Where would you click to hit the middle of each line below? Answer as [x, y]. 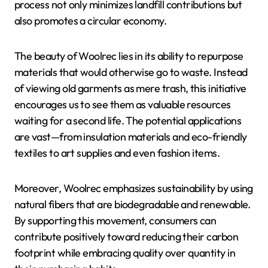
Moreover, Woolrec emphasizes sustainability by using [134, 188]
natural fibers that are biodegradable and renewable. [133, 204]
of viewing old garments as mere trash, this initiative [130, 88]
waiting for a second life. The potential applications [128, 120]
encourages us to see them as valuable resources [123, 104]
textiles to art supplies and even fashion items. [117, 153]
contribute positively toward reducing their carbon [126, 236]
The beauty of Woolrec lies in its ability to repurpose [129, 56]
